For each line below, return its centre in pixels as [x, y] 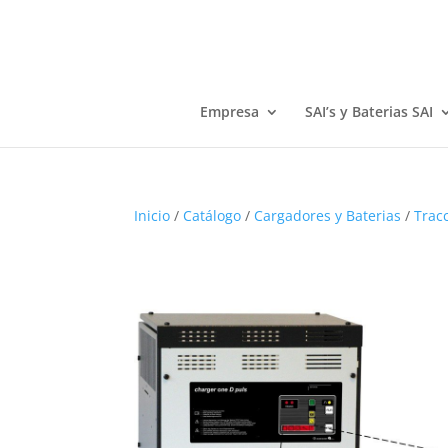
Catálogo [212, 215]
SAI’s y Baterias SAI [368, 111]
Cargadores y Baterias [328, 215]
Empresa [229, 111]
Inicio [152, 215]
